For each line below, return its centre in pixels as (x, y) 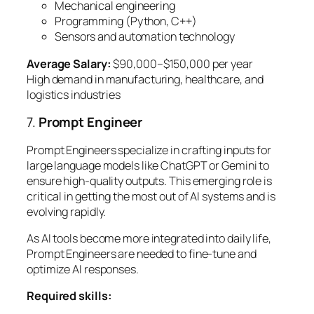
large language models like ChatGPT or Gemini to (148, 165)
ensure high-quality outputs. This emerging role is (149, 180)
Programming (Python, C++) (126, 21)
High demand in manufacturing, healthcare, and (145, 79)
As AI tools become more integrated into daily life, (149, 238)
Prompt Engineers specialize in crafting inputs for (149, 150)
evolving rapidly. (67, 211)
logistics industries (74, 94)
